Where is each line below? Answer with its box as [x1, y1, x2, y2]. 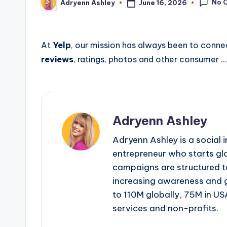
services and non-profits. [112, 203, 218, 214]
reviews [41, 54, 73, 65]
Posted [41, 1, 66, 10]
